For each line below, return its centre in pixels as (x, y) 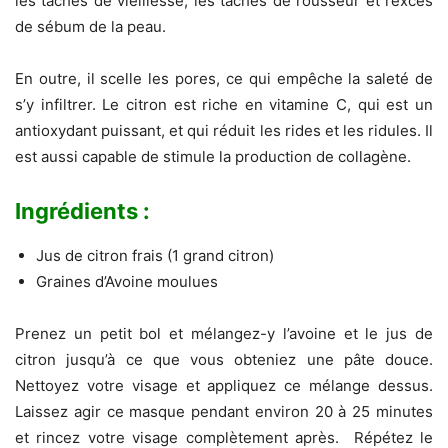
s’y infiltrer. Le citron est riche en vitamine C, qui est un (224, 104)
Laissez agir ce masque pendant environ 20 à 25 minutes (224, 411)
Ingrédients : (85, 210)
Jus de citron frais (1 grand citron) (155, 255)
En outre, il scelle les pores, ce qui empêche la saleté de (224, 78)
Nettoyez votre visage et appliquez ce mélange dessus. (224, 385)
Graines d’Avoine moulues (127, 281)
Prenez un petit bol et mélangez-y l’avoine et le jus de (224, 333)
